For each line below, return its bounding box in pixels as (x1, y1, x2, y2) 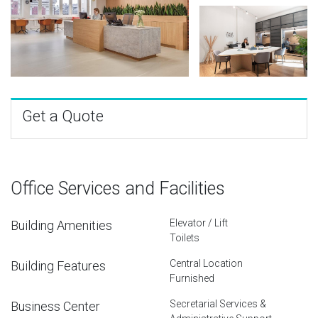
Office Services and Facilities (11, 177, 225, 199)
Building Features (11, 258, 106, 273)
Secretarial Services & (170, 297, 266, 309)
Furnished (170, 272, 214, 284)
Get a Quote (22, 106, 104, 125)
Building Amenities (11, 217, 112, 233)
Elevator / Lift (170, 216, 228, 229)
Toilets (170, 231, 199, 243)
